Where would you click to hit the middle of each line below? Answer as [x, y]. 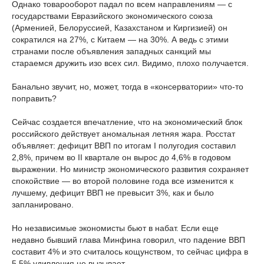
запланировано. [43, 204]
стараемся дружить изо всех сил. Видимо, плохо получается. [130, 63]
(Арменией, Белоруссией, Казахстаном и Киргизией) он [120, 28]
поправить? [34, 98]
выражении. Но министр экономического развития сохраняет [130, 169]
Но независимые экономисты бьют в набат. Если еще [115, 228]
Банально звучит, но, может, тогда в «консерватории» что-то [128, 87]
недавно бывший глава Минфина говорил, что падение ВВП [128, 240]
